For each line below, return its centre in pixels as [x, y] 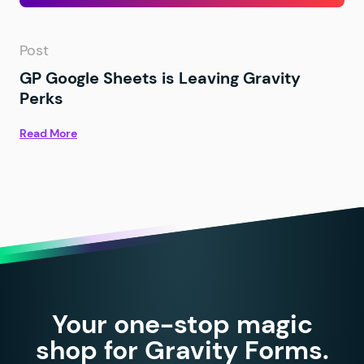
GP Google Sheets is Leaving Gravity [160, 78]
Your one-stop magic [182, 324]
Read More [48, 133]
